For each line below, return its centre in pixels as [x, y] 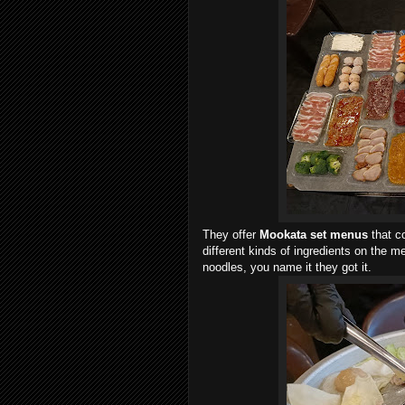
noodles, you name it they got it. [287, 267]
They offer [231, 234]
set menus [339, 234]
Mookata [285, 234]
